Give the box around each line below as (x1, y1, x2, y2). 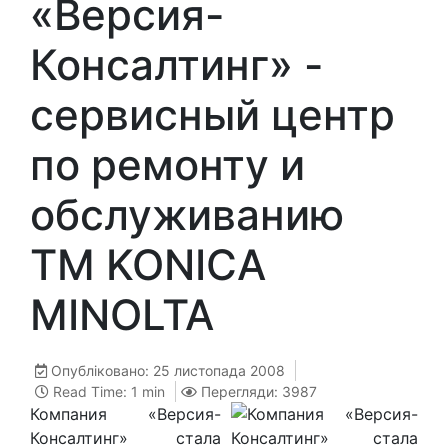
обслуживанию (30, 189, 344, 240)
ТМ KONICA (30, 239, 266, 290)
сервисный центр (30, 89, 395, 140)
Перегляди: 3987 (201, 383, 317, 400)
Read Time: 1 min (53, 383, 165, 400)
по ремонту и (30, 139, 305, 190)
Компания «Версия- (30, 404, 221, 424)
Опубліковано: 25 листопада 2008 (51, 362, 285, 379)
